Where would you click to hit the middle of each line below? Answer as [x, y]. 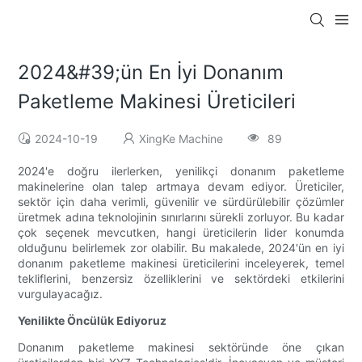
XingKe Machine [181, 139]
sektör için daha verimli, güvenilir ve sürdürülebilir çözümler [181, 202]
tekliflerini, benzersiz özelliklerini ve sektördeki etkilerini [181, 279]
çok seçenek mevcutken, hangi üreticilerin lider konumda [181, 233]
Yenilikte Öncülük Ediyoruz [93, 321]
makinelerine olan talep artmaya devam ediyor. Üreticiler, [181, 187]
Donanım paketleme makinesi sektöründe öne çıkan [181, 347]
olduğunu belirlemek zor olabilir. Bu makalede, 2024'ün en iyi [181, 248]
